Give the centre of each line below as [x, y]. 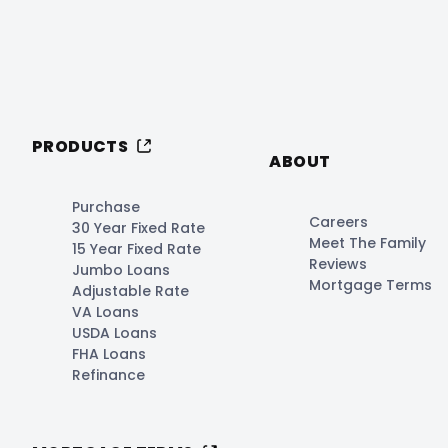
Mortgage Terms [371, 284]
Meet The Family [368, 242]
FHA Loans [109, 353]
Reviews [338, 263]
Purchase [106, 206]
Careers [339, 221]
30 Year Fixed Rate [138, 227]
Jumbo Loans [121, 269]
